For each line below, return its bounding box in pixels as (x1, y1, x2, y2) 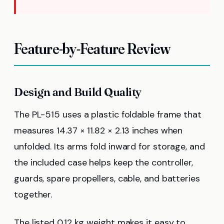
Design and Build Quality (14, 85, 141, 99)
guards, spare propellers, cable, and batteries (14, 172, 200, 185)
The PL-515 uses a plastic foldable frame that (14, 108, 201, 121)
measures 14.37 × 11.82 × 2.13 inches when (14, 124, 183, 137)
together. (14, 188, 52, 201)
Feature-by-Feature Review (14, 39, 170, 58)
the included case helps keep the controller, (14, 156, 193, 169)
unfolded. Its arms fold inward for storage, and (14, 140, 205, 153)
